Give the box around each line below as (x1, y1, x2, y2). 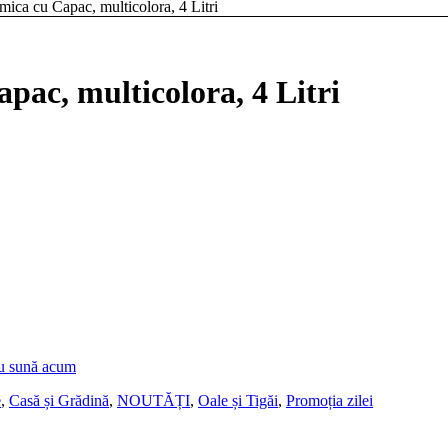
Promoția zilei (286, 392, 373, 410)
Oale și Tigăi (198, 392, 278, 410)
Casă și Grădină (9, 392, 109, 410)
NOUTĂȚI (117, 392, 190, 410)
